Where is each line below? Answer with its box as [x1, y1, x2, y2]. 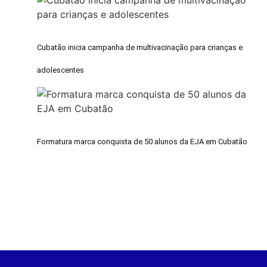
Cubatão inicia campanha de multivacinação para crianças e [37, 42, 243, 52]
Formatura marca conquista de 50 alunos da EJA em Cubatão [37, 136, 248, 146]
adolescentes [37, 65, 85, 74]
